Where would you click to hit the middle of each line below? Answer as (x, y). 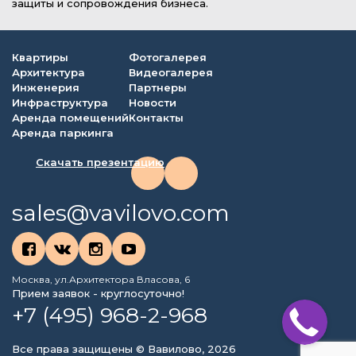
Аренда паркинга (63, 133)
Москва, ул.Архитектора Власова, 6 (101, 279)
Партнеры (158, 87)
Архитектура (48, 72)
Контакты (156, 118)
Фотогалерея (168, 57)
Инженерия (46, 87)
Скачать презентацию (100, 162)
